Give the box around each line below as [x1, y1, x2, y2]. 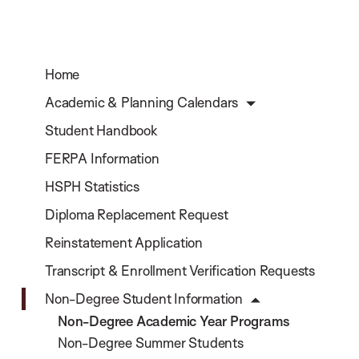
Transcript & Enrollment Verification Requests [45, 262, 316, 279]
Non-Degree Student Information [45, 290, 244, 307]
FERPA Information [45, 150, 159, 167]
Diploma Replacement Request [45, 206, 228, 223]
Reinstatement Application [45, 234, 204, 251]
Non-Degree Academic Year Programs [58, 313, 290, 330]
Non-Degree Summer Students [58, 334, 244, 352]
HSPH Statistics [45, 178, 140, 195]
